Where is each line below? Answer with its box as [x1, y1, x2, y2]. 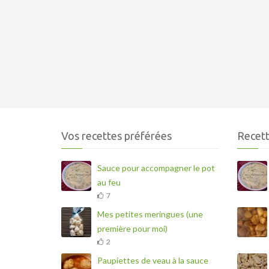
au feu [97, 177, 121, 187]
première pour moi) [97, 223, 168, 234]
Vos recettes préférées [61, 130, 172, 142]
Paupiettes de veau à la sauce [97, 255, 208, 265]
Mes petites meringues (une [97, 209, 203, 219]
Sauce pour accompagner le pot [97, 163, 215, 173]
